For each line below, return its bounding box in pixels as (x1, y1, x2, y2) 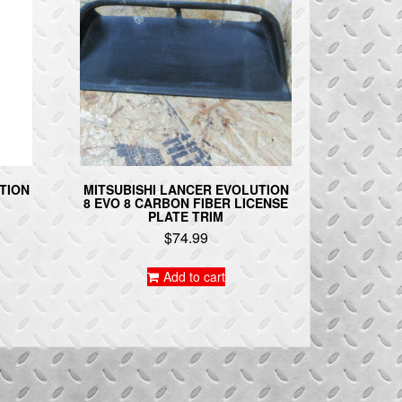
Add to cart (162, 267, 225, 286)
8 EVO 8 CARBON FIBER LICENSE (83, 194, 289, 213)
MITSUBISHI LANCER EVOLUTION (83, 180, 289, 199)
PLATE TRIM (148, 207, 224, 226)
